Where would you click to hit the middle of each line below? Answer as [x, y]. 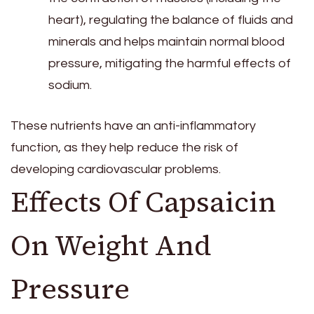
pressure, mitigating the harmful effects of [170, 64]
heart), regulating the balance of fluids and [171, 20]
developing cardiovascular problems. [116, 170]
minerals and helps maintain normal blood [166, 42]
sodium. [70, 86]
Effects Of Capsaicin [143, 202]
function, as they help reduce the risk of [124, 148]
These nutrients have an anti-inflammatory [133, 126]
